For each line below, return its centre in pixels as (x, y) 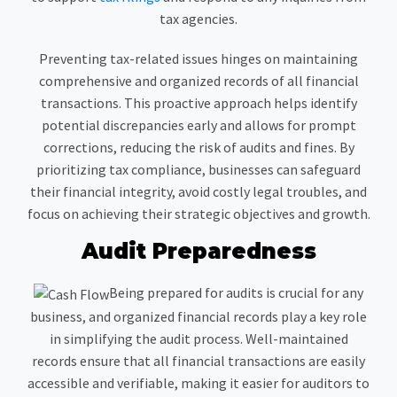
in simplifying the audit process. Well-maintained (198, 339)
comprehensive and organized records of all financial (198, 81)
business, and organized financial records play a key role (198, 317)
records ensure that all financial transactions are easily (198, 361)
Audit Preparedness (198, 252)
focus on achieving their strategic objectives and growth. (198, 214)
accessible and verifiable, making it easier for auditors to (198, 383)
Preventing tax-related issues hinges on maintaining (198, 59)
